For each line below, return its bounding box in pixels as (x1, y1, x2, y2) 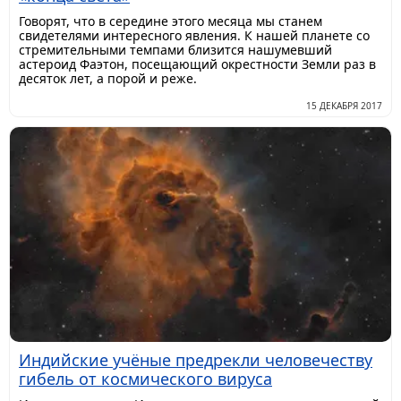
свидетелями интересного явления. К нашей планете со (19, 27, 370, 45)
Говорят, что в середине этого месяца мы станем (19, 13, 322, 30)
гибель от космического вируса (19, 368, 272, 390)
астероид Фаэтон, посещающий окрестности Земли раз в (19, 55, 376, 73)
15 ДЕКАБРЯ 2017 (306, 99, 382, 113)
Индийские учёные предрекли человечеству (19, 349, 372, 371)
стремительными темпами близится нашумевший (19, 41, 332, 59)
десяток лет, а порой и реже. (19, 70, 197, 88)
